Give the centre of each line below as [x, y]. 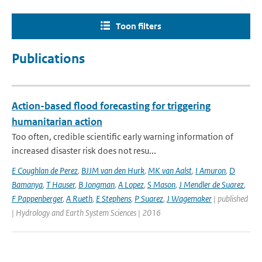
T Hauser [61, 185]
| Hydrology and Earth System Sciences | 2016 [86, 213]
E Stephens [113, 199]
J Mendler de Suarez [211, 185]
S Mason [161, 185]
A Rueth [79, 199]
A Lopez [131, 185]
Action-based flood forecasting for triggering [111, 106]
